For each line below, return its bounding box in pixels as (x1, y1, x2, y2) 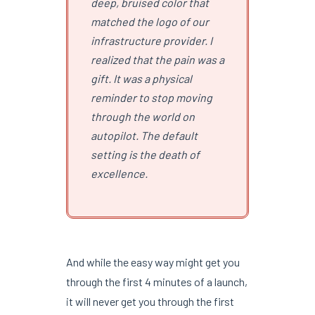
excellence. (90, 166, 148, 180)
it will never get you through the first (65, 294, 234, 308)
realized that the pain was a (90, 52, 224, 66)
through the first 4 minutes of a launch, (65, 274, 247, 288)
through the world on (90, 109, 195, 123)
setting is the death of (90, 147, 200, 161)
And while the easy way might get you (65, 255, 240, 269)
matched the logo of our (90, 14, 209, 28)
